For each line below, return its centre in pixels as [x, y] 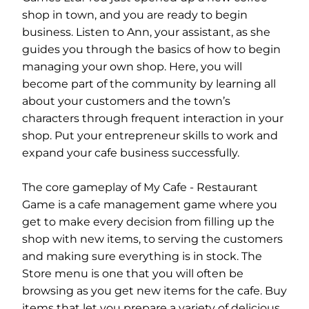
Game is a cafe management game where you [150, 205]
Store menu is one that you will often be [133, 273]
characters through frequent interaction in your [153, 118]
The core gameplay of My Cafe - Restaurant [140, 187]
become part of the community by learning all [149, 84]
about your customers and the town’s [126, 101]
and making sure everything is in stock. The [142, 256]
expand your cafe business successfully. [131, 153]
